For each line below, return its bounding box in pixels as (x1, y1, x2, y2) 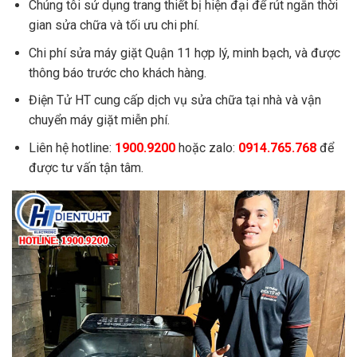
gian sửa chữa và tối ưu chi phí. (28, 18, 199, 33)
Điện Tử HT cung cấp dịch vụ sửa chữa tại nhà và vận (28, 92, 321, 108)
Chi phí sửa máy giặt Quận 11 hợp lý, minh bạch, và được (28, 45, 340, 61)
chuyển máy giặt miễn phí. (28, 112, 170, 128)
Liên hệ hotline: (28, 139, 115, 155)
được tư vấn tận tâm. (28, 159, 143, 175)
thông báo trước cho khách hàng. (28, 65, 206, 80)
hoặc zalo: (175, 139, 238, 155)
